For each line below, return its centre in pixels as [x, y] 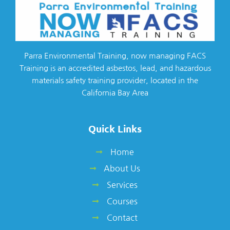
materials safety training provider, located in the [115, 80]
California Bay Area [115, 92]
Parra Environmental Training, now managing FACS [115, 55]
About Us [122, 168]
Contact [122, 217]
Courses [122, 201]
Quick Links [115, 128]
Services [122, 185]
